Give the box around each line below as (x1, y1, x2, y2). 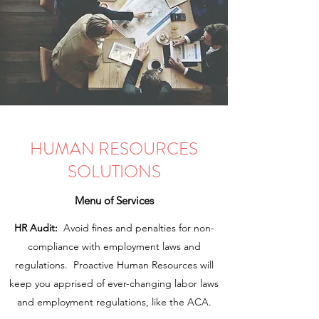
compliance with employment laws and (27, 240, 201, 253)
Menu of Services (74, 194, 154, 207)
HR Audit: (14, 221, 58, 234)
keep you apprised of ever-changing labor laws (9, 277, 219, 290)
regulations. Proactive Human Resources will (14, 258, 214, 271)
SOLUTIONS (67, 159, 161, 184)
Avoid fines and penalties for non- (57, 221, 214, 234)
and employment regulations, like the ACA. (16, 296, 211, 308)
